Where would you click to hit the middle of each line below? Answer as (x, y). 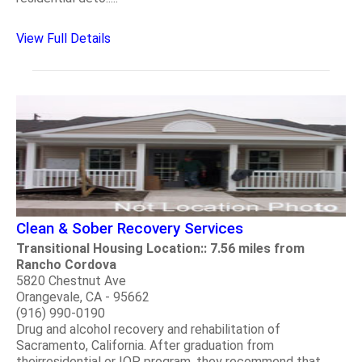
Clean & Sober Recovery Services (130, 228)
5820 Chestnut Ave (71, 280)
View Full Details (63, 38)
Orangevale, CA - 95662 (83, 297)
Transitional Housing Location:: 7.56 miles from (160, 248)
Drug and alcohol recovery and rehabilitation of (148, 329)
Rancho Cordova (66, 264)
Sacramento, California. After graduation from (145, 345)
